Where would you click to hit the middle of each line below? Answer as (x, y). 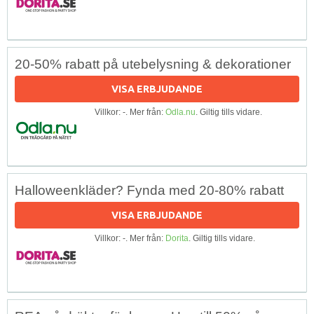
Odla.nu (180, 112)
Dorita (177, 238)
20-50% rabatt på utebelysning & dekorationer (153, 64)
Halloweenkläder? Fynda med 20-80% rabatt (149, 190)
